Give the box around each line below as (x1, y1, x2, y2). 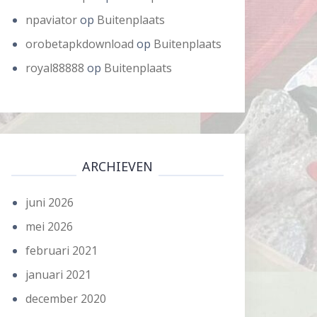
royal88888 (25, 60, 84, 76)
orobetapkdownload (25, 36, 134, 52)
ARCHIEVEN (82, 158, 153, 175)
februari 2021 (25, 243, 98, 258)
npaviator (25, 12, 77, 28)
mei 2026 (25, 219, 73, 234)
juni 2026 (25, 195, 74, 210)
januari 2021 (25, 267, 91, 282)
